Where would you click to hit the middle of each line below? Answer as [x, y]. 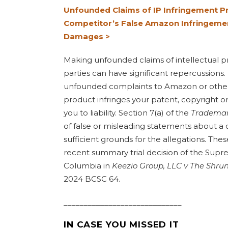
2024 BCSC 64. [92, 179]
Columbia [82, 166]
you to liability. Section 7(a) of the [127, 113]
